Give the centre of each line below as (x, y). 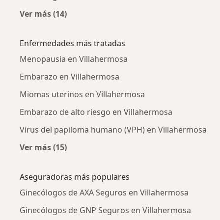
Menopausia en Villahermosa (74, 59)
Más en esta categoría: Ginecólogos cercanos (130, 25)
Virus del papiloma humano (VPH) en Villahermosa (113, 130)
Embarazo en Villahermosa (69, 77)
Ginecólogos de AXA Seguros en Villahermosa (104, 193)
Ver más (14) (43, 14)
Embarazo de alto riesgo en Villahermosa (96, 112)
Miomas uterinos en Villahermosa (82, 95)
